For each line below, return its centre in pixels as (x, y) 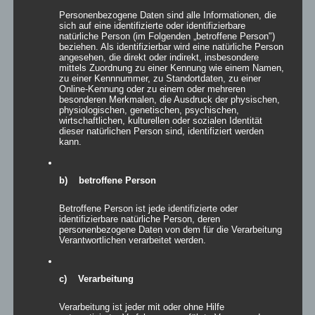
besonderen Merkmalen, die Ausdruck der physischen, (169, 99)
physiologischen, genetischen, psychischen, (149, 110)
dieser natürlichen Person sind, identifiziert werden (161, 131)
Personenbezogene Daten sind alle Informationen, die (167, 15)
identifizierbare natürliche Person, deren (139, 219)
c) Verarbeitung (96, 278)
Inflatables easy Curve (102, 288)
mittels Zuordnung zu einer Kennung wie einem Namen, (171, 67)
